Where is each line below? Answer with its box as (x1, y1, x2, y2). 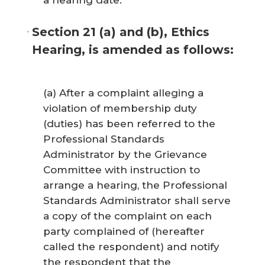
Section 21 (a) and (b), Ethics (32, 24, 209, 39)
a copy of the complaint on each (43, 210, 212, 222)
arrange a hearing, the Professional (43, 179, 227, 191)
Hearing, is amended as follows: (32, 42, 234, 57)
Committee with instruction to (43, 164, 200, 176)
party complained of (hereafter (43, 225, 205, 237)
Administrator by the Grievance (43, 148, 207, 160)
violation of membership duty (43, 102, 197, 114)
